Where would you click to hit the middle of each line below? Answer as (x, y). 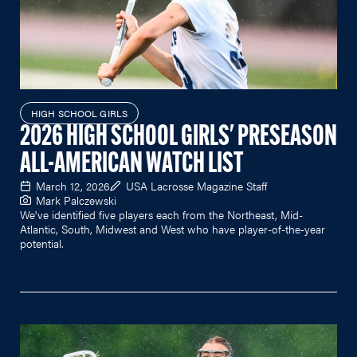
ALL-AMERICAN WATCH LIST (131, 165)
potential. (42, 243)
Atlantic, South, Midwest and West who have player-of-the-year (173, 228)
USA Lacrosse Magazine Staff (196, 185)
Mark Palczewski (76, 200)
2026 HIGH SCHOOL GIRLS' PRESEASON (178, 137)
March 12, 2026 (73, 185)
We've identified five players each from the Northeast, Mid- (161, 214)
